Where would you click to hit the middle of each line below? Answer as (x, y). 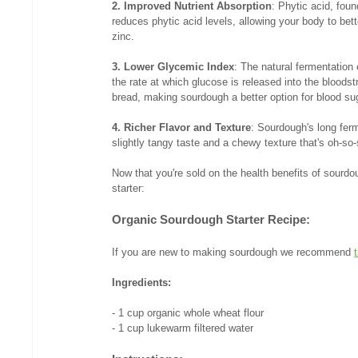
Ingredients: (142, 283)
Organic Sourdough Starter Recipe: (211, 220)
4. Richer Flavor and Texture (182, 128)
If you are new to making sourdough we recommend (233, 253)
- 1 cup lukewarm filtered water (183, 328)
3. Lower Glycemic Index (173, 67)
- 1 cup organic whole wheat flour (188, 313)
